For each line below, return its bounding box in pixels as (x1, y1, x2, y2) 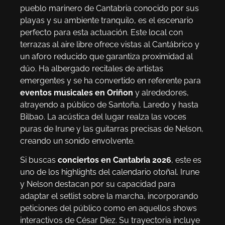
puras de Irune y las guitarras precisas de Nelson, (20, 124, 203, 134)
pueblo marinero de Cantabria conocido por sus (20, 3, 199, 13)
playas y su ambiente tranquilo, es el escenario (20, 15, 193, 25)
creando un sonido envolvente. (20, 136, 135, 146)
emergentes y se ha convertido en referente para (20, 75, 201, 85)
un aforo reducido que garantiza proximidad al (20, 51, 193, 61)
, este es (171, 155, 201, 165)
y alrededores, (133, 87, 189, 97)
